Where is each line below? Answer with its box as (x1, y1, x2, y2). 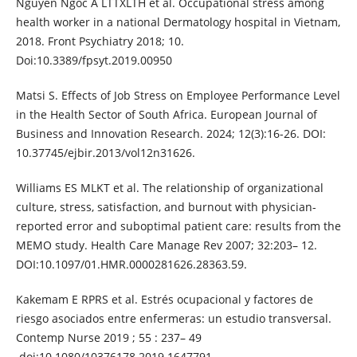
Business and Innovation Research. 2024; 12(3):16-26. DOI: (15, 126, 326, 142)
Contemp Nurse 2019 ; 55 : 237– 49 (15, 330, 202, 346)
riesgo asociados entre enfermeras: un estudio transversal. (15, 311, 331, 327)
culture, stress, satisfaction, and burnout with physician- (15, 199, 316, 215)
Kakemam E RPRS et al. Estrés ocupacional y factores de (15, 292, 313, 308)
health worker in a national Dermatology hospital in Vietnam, (15, 14, 340, 30)
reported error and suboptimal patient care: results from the (15, 218, 341, 234)
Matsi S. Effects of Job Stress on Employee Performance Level (15, 88, 340, 104)
